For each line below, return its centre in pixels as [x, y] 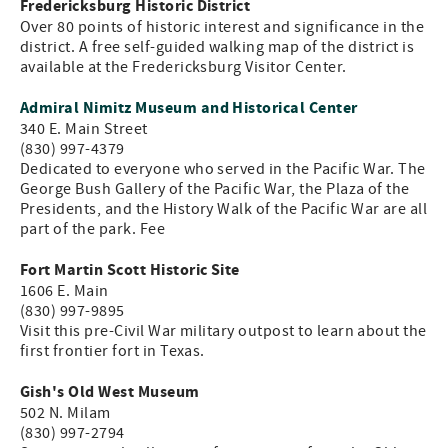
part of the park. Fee [93, 229]
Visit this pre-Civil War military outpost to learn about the [223, 331]
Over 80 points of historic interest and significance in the [222, 27]
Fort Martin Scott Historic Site [130, 270]
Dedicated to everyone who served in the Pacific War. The [223, 169]
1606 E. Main [64, 291]
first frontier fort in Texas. [112, 351]
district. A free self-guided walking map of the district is [217, 47]
